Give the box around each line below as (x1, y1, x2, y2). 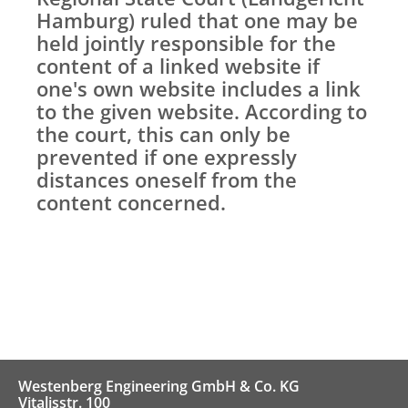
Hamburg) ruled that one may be (36, 6, 358, 34)
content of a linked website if (36, 52, 320, 79)
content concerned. (36, 189, 226, 216)
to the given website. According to (36, 97, 367, 125)
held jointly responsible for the (36, 29, 336, 56)
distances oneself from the (36, 166, 297, 193)
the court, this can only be (36, 120, 291, 148)
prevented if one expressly (36, 143, 297, 170)
